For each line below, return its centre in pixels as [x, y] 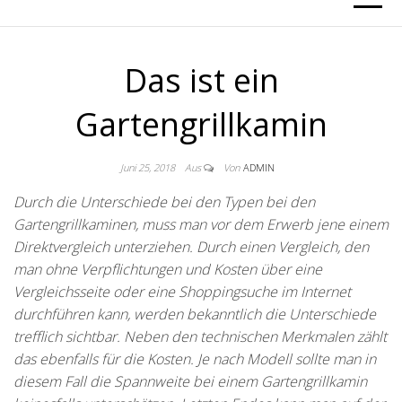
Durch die [45, 202]
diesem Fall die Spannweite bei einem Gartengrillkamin [190, 381]
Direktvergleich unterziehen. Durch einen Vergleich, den [191, 247]
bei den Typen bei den [241, 202]
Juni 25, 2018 [149, 167]
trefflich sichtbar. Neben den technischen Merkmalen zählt [200, 336]
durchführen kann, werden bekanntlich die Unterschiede [195, 314]
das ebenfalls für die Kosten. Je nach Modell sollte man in [195, 359]
